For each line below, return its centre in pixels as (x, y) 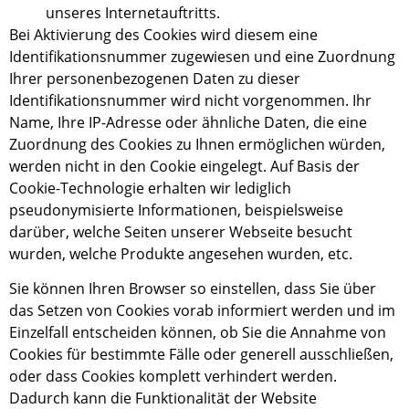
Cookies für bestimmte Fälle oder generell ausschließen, (201, 355)
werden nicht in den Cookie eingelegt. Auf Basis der (184, 166)
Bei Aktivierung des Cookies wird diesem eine (163, 34)
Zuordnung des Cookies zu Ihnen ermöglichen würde (191, 144)
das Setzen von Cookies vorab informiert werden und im (202, 311)
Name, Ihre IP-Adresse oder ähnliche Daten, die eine (188, 122)
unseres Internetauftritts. (133, 12)
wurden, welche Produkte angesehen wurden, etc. (181, 253)
